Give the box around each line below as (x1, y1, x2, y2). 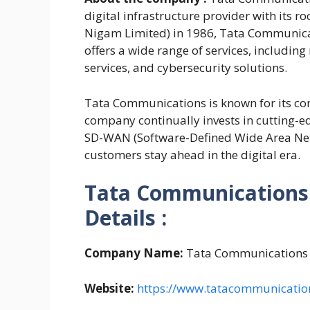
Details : (84, 203, 167, 232)
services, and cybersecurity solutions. (84, 60, 287, 76)
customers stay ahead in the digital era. (84, 146, 300, 163)
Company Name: (84, 245, 183, 262)
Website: (84, 280, 134, 296)
